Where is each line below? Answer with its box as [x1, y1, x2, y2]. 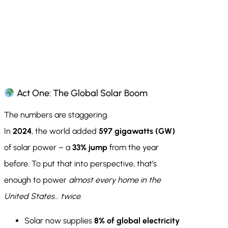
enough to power [4, 175, 69, 185]
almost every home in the [69, 175, 161, 185]
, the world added [32, 126, 99, 136]
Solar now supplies [24, 216, 94, 226]
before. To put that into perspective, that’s [4, 159, 157, 169]
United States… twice [4, 191, 80, 202]
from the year [107, 142, 159, 153]
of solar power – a [4, 142, 72, 153]
